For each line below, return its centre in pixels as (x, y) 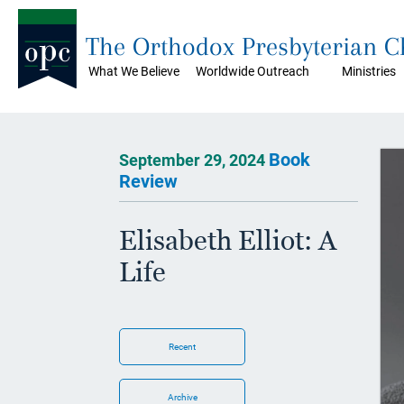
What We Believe (134, 71)
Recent (182, 347)
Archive (182, 397)
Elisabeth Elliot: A (228, 240)
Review (148, 181)
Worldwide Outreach (252, 71)
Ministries (369, 71)
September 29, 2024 (194, 160)
